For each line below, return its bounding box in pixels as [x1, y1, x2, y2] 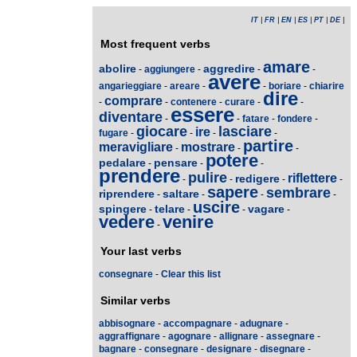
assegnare [266, 331, 315, 342]
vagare [248, 202, 284, 215]
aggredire [203, 62, 255, 75]
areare [170, 80, 200, 92]
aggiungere [144, 64, 195, 75]
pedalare [99, 156, 146, 169]
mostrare [181, 140, 235, 154]
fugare [99, 127, 128, 139]
